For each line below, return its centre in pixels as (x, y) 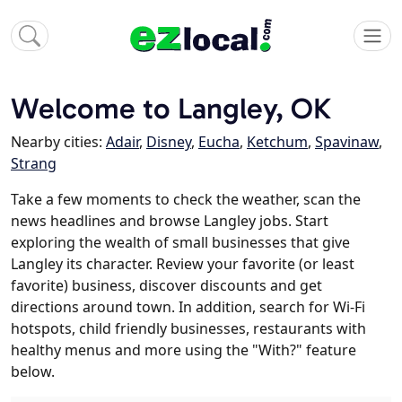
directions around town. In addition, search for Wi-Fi (188, 307)
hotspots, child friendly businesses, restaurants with (188, 329)
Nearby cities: (58, 142)
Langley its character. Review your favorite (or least (183, 264)
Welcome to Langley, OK (171, 109)
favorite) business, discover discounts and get (166, 286)
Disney (169, 142)
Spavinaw (347, 142)
